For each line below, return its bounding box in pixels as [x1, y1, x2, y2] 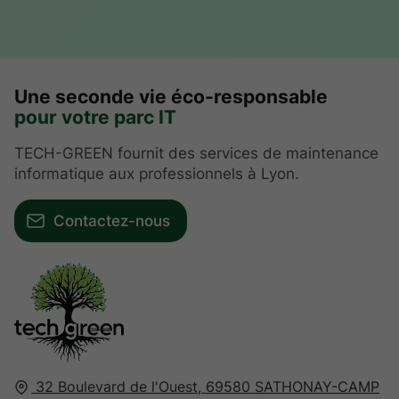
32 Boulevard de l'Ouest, [36, 377, 207, 395]
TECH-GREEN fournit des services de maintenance [14, 144, 379, 163]
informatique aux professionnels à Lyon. [14, 165, 299, 183]
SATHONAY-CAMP [255, 377, 380, 395]
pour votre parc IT [14, 105, 176, 129]
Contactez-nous [53, 212, 170, 231]
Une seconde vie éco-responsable [14, 85, 328, 109]
